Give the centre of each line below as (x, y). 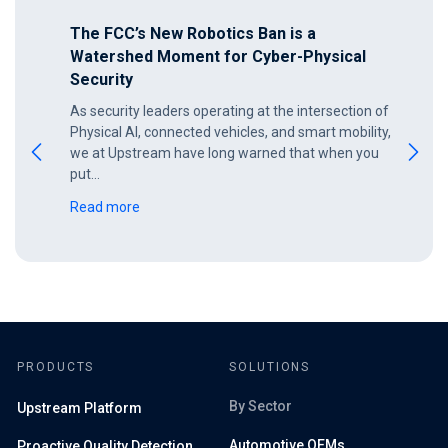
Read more (105, 206)
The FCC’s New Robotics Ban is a (193, 33)
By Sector (260, 405)
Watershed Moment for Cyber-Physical (218, 56)
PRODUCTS (56, 366)
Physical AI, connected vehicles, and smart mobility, (230, 131)
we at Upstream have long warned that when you (224, 152)
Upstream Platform (79, 407)
